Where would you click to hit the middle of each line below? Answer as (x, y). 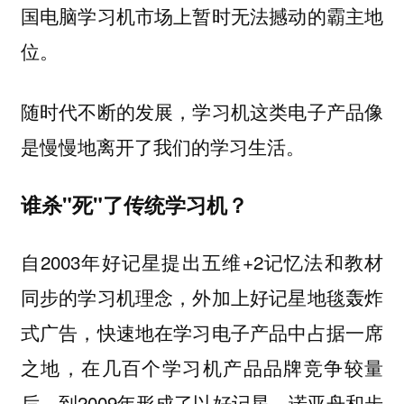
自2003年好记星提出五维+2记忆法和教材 (202, 262)
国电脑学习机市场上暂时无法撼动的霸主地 (202, 16)
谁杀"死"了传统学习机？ (134, 204)
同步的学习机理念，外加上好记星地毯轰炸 (202, 297)
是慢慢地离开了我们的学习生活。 (162, 147)
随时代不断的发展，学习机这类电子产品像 (202, 111)
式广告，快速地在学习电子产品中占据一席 (202, 332)
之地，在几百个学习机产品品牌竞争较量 (202, 367)
